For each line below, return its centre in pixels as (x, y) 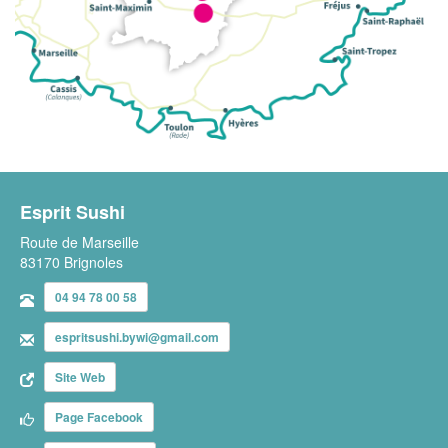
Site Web (80, 377)
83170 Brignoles (71, 262)
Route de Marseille (79, 242)
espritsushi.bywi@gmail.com (137, 337)
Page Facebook (99, 417)
